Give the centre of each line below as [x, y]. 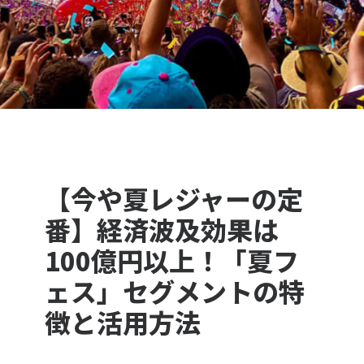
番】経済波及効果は [162, 230]
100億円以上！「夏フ [172, 260]
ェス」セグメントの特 [175, 291]
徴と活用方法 [123, 322]
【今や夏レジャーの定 [174, 199]
